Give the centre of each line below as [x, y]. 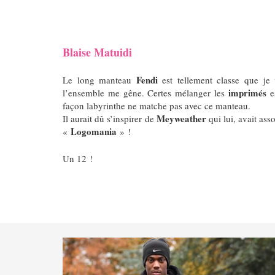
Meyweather [182, 119]
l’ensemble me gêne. [105, 93]
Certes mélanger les [188, 93]
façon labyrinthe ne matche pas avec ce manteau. [157, 106]
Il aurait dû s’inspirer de [110, 119]
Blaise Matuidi [97, 52]
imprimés [247, 93]
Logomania [94, 132]
